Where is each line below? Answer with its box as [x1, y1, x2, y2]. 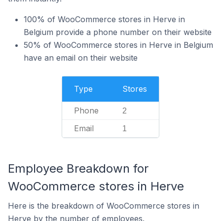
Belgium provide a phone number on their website [24, 27, 212, 37]
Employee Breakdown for [8, 161, 148, 176]
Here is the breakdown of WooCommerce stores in [8, 201, 199, 211]
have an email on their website [24, 53, 138, 63]
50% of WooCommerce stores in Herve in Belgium [24, 40, 213, 50]
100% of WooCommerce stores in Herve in [24, 14, 185, 24]
